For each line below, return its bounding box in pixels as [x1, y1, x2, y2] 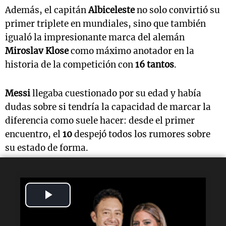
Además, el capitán [5, 5, 88, 16]
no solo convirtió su [135, 5, 220, 16]
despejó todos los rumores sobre [72, 129, 210, 140]
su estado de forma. [5, 142, 88, 154]
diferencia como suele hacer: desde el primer [5, 115, 195, 127]
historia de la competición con [5, 59, 135, 71]
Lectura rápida [25, 180, 83, 191]
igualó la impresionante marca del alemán [5, 32, 185, 43]
